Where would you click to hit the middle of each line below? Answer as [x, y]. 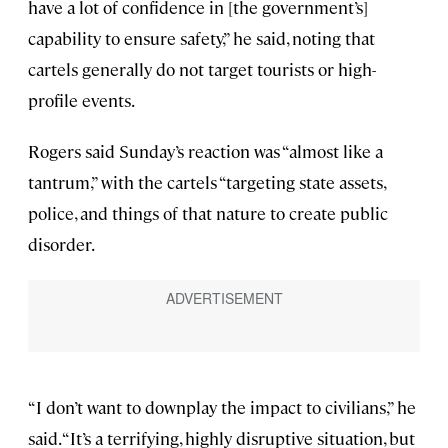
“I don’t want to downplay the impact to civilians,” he [222, 407]
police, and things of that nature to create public [208, 212]
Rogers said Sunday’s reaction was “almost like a [205, 150]
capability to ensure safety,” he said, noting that [201, 37]
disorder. [61, 243]
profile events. [81, 99]
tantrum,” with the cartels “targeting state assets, [206, 181]
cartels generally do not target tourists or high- [202, 68]
